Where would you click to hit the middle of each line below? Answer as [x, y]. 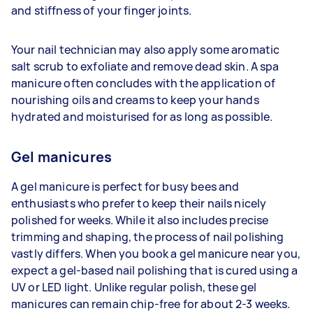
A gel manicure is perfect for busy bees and [125, 186]
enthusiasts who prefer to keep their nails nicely [139, 203]
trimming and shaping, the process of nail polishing [148, 236]
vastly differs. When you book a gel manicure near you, [156, 253]
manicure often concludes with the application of [144, 83]
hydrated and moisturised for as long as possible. [142, 116]
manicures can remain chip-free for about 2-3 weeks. [152, 304]
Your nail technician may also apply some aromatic [146, 49]
